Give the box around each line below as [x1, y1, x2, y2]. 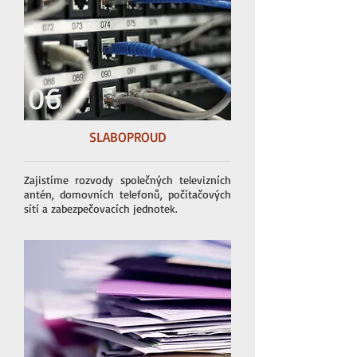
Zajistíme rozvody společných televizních [24, 173, 231, 186]
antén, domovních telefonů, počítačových [24, 187, 231, 201]
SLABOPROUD [89, 128, 166, 145]
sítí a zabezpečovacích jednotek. [24, 202, 178, 215]
